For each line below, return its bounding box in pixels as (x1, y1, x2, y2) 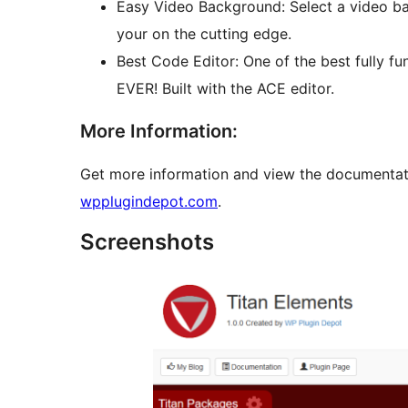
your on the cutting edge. (117, 25, 291, 44)
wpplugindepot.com (80, 192, 218, 211)
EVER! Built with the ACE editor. (117, 79, 334, 98)
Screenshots (80, 229, 214, 256)
